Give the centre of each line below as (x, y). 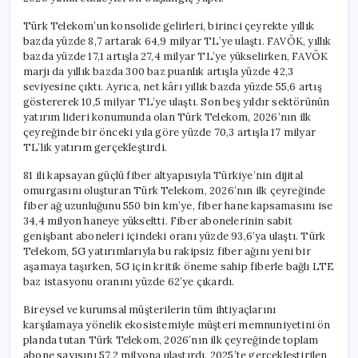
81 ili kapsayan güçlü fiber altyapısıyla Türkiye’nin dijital (163, 175)
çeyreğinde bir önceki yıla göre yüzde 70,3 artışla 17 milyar (169, 132)
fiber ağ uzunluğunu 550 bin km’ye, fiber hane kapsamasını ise (178, 205)
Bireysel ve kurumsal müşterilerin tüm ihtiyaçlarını (150, 309)
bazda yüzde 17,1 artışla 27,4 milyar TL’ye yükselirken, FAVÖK (176, 56)
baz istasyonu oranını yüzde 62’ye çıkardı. (129, 281)
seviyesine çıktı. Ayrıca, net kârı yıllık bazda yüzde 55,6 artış (173, 86)
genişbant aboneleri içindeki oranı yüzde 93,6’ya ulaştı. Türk (175, 236)
